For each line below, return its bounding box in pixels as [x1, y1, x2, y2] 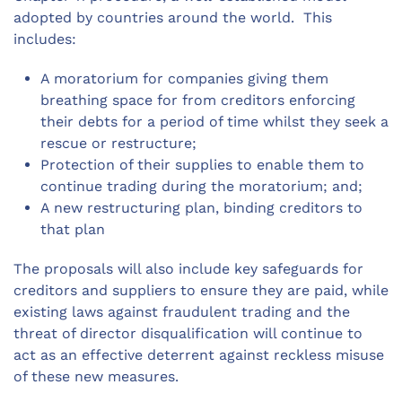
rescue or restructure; [40, 135, 197, 152]
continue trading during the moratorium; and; [40, 178, 363, 195]
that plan [40, 221, 105, 238]
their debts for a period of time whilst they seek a [40, 113, 389, 130]
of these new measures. [13, 368, 179, 385]
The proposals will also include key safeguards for [13, 260, 363, 277]
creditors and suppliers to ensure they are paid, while [13, 282, 389, 299]
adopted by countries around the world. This [13, 9, 332, 26]
